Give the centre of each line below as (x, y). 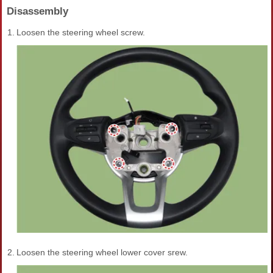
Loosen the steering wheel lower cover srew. (102, 253)
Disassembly (37, 12)
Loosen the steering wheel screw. (81, 33)
